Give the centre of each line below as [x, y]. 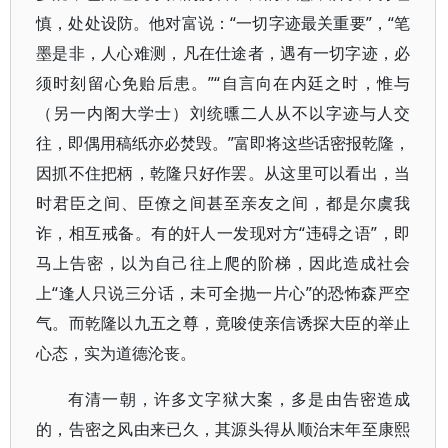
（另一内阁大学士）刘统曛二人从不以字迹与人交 [223, 113]
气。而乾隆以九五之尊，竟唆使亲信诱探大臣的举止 [223, 323]
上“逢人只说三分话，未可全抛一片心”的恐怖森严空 [223, 293]
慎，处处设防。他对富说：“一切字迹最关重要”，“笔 [223, 23]
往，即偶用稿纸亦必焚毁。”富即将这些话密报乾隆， [223, 143]
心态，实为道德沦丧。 [116, 353]
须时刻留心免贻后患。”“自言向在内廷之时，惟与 [223, 83]
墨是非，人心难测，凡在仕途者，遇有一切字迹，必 [223, 53]
